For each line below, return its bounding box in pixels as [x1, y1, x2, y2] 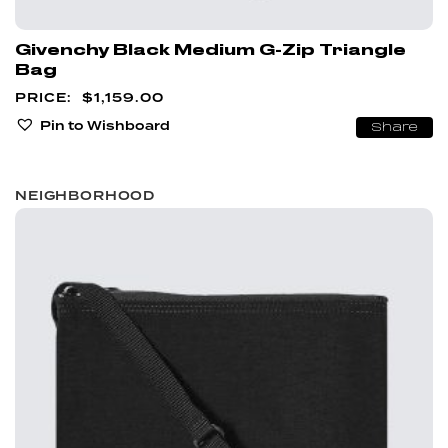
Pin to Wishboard [40, 117, 170, 133]
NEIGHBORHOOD [15, 188, 156, 204]
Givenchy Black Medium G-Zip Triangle [15, 40, 406, 59]
